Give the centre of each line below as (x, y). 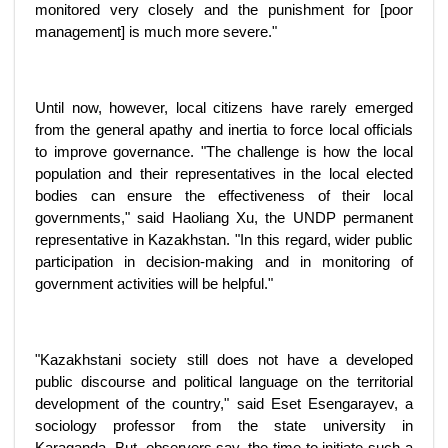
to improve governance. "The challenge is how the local (224, 151)
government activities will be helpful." (154, 283)
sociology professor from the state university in (224, 425)
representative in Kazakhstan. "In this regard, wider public (224, 239)
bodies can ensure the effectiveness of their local (224, 195)
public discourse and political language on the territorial (224, 381)
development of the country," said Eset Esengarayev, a (224, 403)
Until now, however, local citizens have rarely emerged (224, 107)
